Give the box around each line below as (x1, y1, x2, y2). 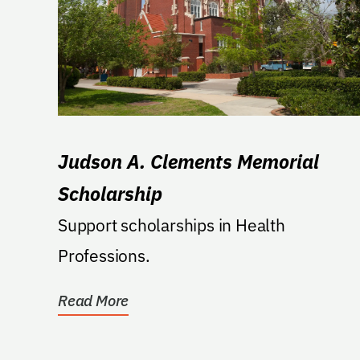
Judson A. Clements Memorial (58, 149, 319, 175)
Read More (58, 291, 129, 311)
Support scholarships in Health (58, 214, 285, 237)
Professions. (58, 244, 150, 268)
